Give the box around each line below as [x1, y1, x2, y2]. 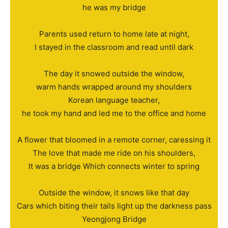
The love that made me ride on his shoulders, [33, 148, 195, 158]
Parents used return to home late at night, [39, 29, 189, 39]
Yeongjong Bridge [81, 214, 147, 224]
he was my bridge [82, 3, 146, 13]
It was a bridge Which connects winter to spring [28, 161, 199, 172]
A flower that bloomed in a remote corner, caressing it [17, 135, 211, 145]
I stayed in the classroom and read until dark [35, 42, 193, 52]
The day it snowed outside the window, [44, 69, 184, 79]
